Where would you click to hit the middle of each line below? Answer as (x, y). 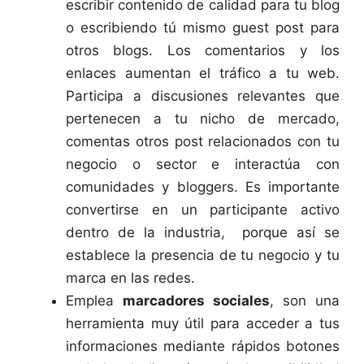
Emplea (94, 300)
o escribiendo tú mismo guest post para (203, 27)
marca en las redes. (130, 277)
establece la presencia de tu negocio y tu (203, 255)
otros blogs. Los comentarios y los (203, 50)
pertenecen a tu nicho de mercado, (203, 118)
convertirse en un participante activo (203, 209)
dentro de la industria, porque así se (203, 232)
